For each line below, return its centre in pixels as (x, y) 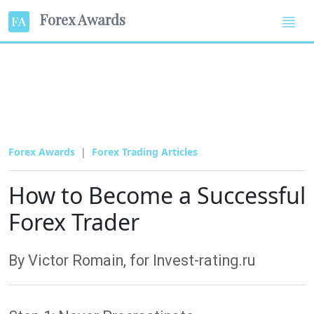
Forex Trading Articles (145, 151)
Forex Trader (74, 221)
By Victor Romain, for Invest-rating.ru (132, 261)
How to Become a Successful (157, 195)
